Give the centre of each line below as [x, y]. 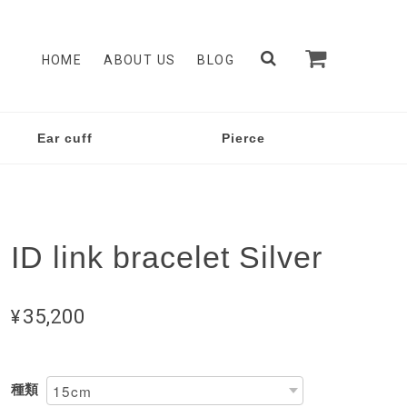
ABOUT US [140, 60]
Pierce [243, 139]
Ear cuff [65, 139]
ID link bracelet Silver [167, 257]
